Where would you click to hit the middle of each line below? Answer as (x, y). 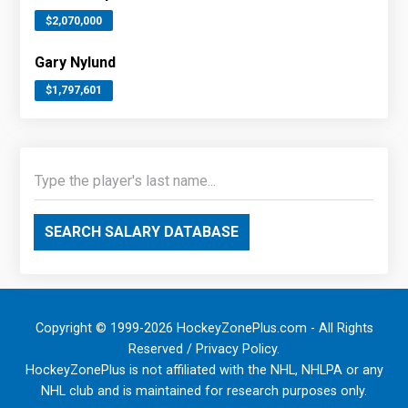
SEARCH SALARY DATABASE (142, 231)
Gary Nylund (76, 63)
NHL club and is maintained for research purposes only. (204, 391)
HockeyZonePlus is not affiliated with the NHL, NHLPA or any (204, 370)
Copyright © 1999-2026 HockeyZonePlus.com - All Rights (204, 328)
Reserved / (162, 349)
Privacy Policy (236, 349)
